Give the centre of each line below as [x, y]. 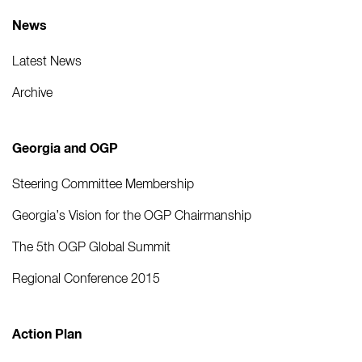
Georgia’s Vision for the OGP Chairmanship [132, 215]
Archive [32, 93]
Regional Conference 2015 [86, 278]
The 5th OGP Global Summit [91, 247]
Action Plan [47, 334]
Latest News [47, 61]
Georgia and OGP [65, 148]
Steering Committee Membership [103, 184]
